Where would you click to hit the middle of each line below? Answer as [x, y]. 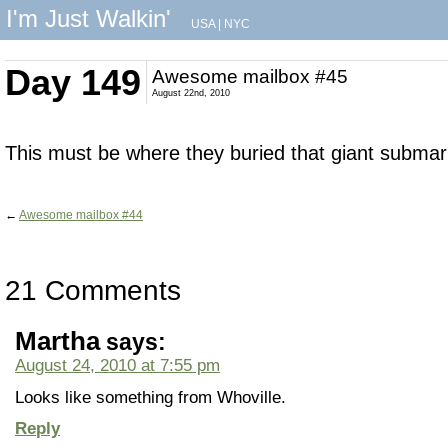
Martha [57, 341]
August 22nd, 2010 [191, 93]
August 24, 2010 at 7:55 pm [117, 365]
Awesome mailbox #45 [250, 76]
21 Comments [93, 290]
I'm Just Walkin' [88, 18]
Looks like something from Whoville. [150, 397]
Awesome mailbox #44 [81, 215]
